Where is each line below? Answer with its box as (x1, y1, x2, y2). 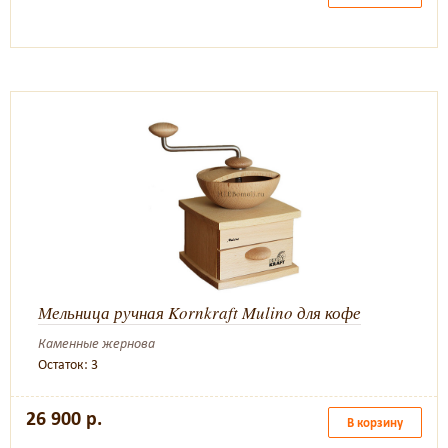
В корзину (347, 415, 403, 430)
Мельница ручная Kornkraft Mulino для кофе (38, 301, 361, 324)
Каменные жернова (38, 335, 155, 352)
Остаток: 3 (38, 356, 98, 373)
